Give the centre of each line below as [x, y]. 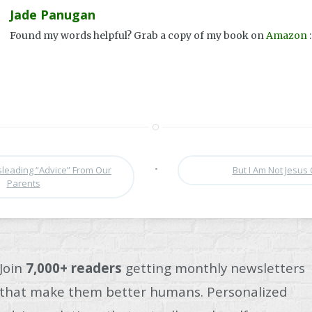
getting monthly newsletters [213, 268]
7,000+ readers [74, 268]
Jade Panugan [53, 15]
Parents [23, 184]
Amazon [287, 36]
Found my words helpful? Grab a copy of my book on [138, 36]
